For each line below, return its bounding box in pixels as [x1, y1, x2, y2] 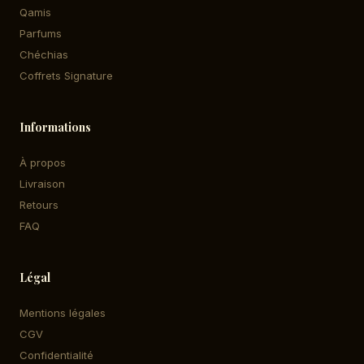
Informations [19, 119, 91, 135]
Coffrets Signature [19, 69, 113, 82]
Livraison [19, 177, 65, 190]
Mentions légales [19, 306, 106, 319]
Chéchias [19, 48, 68, 61]
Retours [19, 198, 58, 211]
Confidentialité [19, 349, 93, 362]
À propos [19, 156, 66, 169]
